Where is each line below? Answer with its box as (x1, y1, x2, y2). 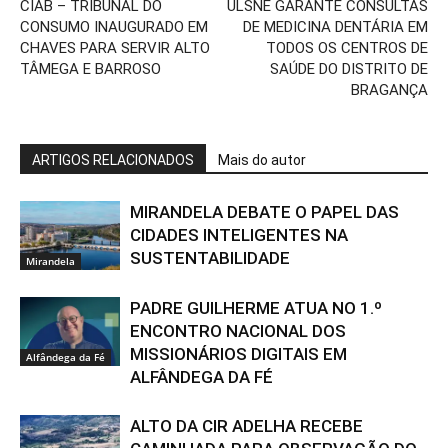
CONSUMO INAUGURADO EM (20, 18, 208, 37)
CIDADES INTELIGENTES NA (130, 225, 348, 246)
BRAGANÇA (351, 81, 428, 100)
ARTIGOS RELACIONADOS (32, 152, 194, 169)
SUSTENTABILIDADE (130, 248, 290, 269)
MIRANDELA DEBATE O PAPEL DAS (130, 202, 399, 223)
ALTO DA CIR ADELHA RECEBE (130, 416, 363, 437)
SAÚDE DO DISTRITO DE (270, 60, 428, 79)
